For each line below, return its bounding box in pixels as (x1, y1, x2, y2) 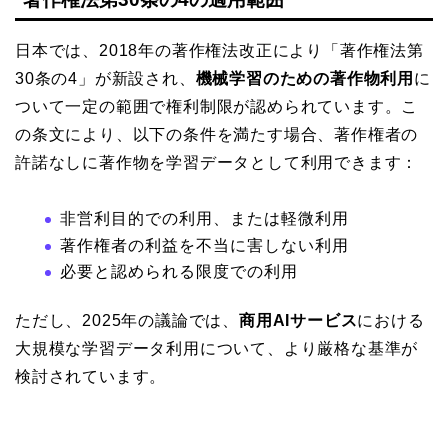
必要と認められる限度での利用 (60, 263, 298, 281)
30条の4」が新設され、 (15, 70, 196, 88)
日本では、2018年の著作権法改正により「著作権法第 (15, 42, 424, 60)
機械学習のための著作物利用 (195, 70, 415, 88)
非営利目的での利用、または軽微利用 (60, 210, 349, 228)
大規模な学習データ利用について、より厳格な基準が (15, 340, 419, 358)
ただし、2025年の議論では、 (15, 312, 239, 330)
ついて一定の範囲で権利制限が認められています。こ (15, 98, 419, 116)
